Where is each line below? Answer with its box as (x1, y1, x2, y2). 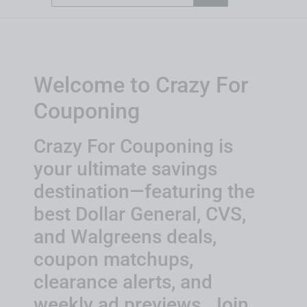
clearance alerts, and (34, 271, 212, 294)
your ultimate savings (34, 158, 217, 181)
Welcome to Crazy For (34, 72, 248, 99)
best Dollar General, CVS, (34, 203, 246, 226)
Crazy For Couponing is (34, 135, 233, 158)
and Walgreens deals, (34, 225, 217, 249)
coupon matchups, (34, 248, 193, 271)
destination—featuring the (34, 180, 255, 204)
